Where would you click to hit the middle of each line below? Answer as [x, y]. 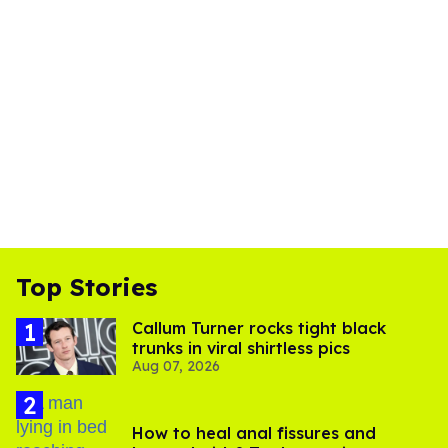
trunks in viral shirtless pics [241, 348]
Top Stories [86, 287]
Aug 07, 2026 [176, 366]
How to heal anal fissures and [254, 432]
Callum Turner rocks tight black [259, 328]
